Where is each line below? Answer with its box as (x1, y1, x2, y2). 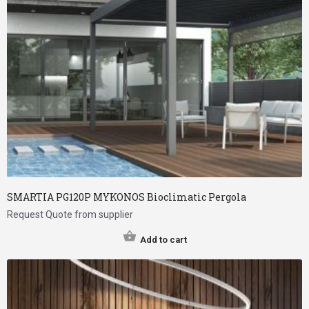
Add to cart (139, 235, 187, 246)
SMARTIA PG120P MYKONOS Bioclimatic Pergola (7, 190, 246, 204)
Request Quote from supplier (7, 209, 133, 221)
